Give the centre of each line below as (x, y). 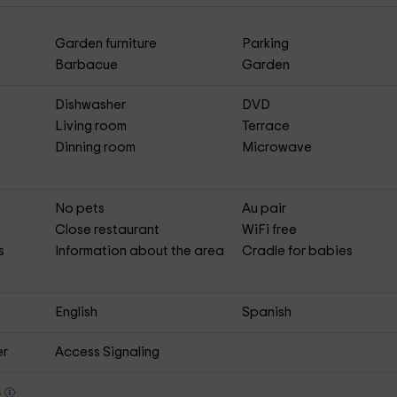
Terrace (266, 126)
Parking (266, 44)
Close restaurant (107, 230)
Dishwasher (90, 105)
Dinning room (95, 148)
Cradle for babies (298, 251)
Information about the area (139, 251)
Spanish (267, 312)
